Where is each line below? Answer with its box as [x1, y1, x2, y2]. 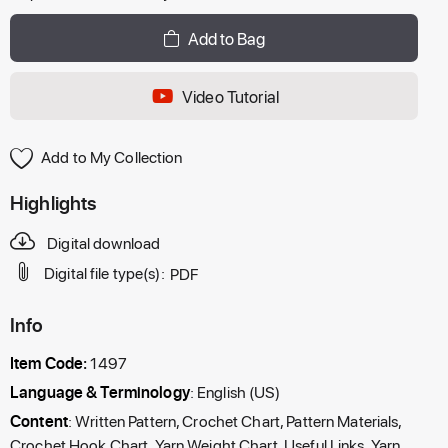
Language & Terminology [10, 380, 190, 402]
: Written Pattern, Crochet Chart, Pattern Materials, [67, 409, 402, 431]
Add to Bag [188, 27, 265, 49]
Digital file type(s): [44, 262, 165, 284]
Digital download [47, 231, 161, 253]
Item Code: [10, 351, 91, 373]
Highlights [10, 190, 97, 215]
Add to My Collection [41, 146, 183, 167]
